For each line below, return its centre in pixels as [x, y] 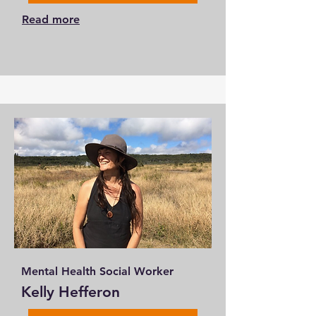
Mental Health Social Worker [97, 271]
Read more [51, 19]
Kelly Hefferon [71, 292]
